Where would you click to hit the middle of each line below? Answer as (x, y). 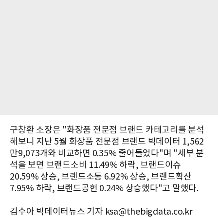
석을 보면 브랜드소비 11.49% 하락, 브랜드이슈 (95, 165)
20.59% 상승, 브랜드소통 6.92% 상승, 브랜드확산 (101, 177)
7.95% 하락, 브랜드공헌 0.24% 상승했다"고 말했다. (104, 188)
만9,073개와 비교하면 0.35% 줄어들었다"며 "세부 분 (107, 153)
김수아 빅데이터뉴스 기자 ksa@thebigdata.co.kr (101, 212)
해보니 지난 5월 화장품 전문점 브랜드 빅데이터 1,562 (107, 142)
